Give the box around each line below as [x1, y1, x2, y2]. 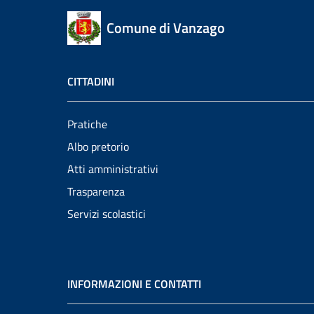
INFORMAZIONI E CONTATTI [67, 275, 201, 292]
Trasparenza [67, 183, 125, 200]
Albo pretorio [67, 138, 129, 155]
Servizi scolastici [67, 205, 146, 222]
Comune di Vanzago [107, 17, 225, 39]
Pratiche [67, 116, 107, 132]
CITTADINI [67, 73, 114, 90]
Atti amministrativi [67, 161, 158, 177]
